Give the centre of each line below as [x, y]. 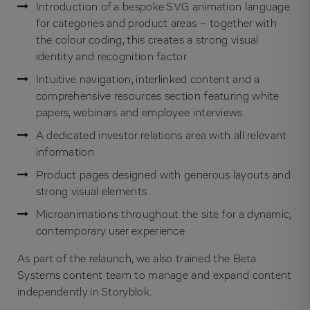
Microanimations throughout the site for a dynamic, [163, 214]
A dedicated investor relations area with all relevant [161, 135]
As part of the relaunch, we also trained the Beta [137, 258]
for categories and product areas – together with [156, 24]
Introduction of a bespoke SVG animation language [163, 7]
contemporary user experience [110, 231]
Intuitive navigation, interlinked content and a [148, 80]
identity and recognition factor [111, 57]
